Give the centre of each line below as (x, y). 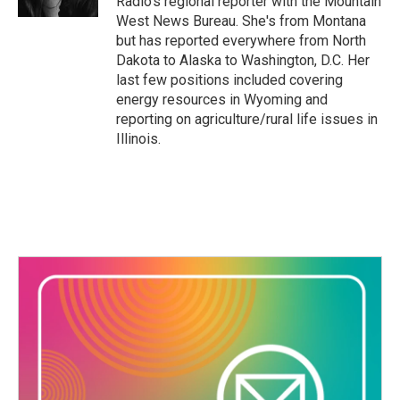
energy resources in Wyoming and (222, 100)
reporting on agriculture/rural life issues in (247, 119)
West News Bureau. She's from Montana (241, 21)
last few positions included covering (229, 80)
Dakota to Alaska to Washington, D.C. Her (243, 60)
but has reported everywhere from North (241, 41)
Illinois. (138, 139)
